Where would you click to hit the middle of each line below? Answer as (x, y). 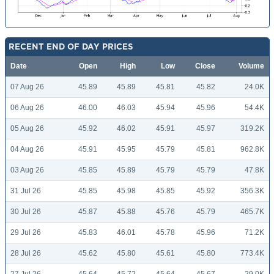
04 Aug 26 (27, 150)
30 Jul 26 (26, 212)
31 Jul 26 (26, 191)
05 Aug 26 (27, 129)
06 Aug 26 (27, 108)
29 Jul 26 (26, 233)
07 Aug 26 (27, 87)
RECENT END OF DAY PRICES (71, 47)
